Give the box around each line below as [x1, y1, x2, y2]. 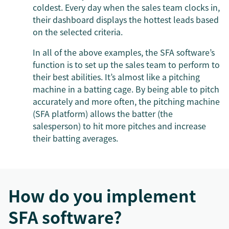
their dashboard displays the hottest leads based [33, 13, 219, 26]
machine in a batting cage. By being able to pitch [33, 83, 219, 95]
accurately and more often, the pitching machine [33, 95, 220, 107]
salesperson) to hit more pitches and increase [33, 120, 206, 132]
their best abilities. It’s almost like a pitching [33, 71, 200, 83]
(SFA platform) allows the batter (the [33, 107, 173, 120]
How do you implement [8, 184, 196, 208]
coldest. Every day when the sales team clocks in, [33, 1, 220, 13]
